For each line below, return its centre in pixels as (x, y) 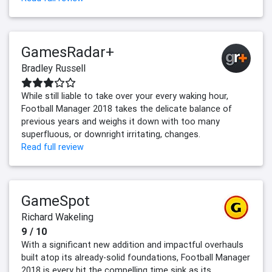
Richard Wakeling (57, 217)
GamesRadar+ (68, 52)
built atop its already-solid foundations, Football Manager (136, 258)
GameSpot (56, 201)
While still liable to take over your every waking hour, (125, 96)
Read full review (53, 147)
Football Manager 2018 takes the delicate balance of (127, 109)
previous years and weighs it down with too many (121, 122)
